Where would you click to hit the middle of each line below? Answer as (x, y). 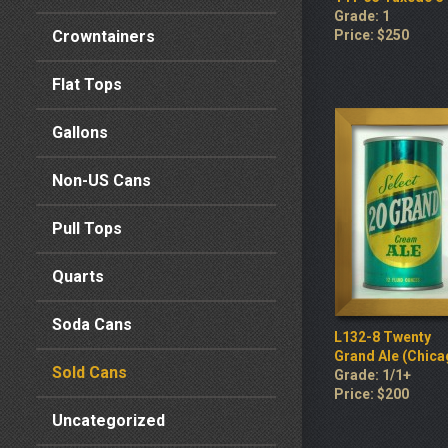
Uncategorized (108, 420)
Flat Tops (87, 84)
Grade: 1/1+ (372, 375)
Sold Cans (89, 372)
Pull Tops (87, 228)
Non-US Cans (101, 180)
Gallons (80, 132)
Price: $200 (371, 394)
